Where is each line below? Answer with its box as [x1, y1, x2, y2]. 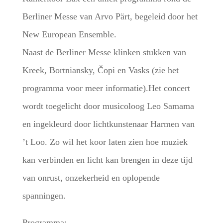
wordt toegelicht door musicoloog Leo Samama [22, 101, 194, 111]
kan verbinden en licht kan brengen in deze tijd [22, 154, 193, 165]
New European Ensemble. [22, 29, 116, 39]
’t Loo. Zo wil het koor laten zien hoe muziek [22, 136, 188, 147]
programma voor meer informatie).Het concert [22, 83, 190, 93]
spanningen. [22, 190, 66, 201]
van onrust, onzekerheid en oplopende [22, 172, 160, 183]
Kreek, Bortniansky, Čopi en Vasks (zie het [22, 65, 179, 75]
